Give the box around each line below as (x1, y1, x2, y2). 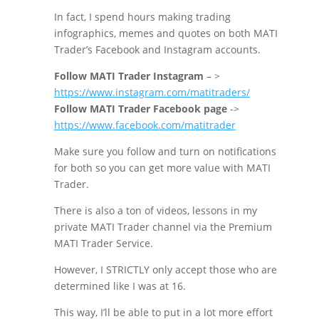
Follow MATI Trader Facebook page (53, 102, 227, 115)
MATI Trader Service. (53, 236, 153, 250)
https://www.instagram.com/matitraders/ (53, 85, 250, 99)
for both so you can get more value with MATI (53, 161, 271, 174)
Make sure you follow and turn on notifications (53, 145, 276, 158)
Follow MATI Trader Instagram (53, 69, 204, 83)
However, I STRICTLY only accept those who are (53, 263, 277, 276)
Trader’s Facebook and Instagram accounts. (53, 43, 261, 56)
